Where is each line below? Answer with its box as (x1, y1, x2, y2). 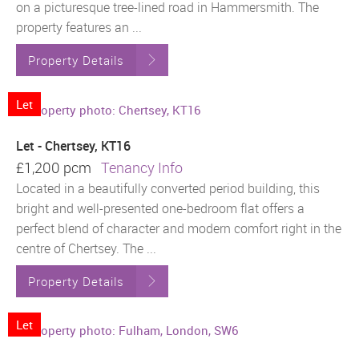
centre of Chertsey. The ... (16, 239, 156, 257)
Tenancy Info (101, 157, 183, 177)
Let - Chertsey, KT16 (16, 136, 131, 155)
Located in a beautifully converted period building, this (16, 179, 320, 197)
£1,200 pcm (16, 157, 101, 177)
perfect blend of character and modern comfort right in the (16, 219, 341, 237)
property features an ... (16, 18, 142, 37)
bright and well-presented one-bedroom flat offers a (16, 199, 305, 217)
